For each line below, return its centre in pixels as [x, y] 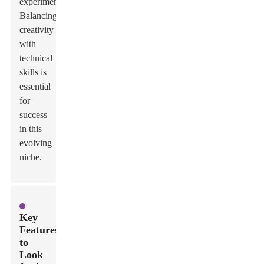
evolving [36, 143]
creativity [37, 30]
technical [36, 58]
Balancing [39, 16]
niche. [31, 157]
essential [35, 86]
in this [31, 129]
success [34, 115]
